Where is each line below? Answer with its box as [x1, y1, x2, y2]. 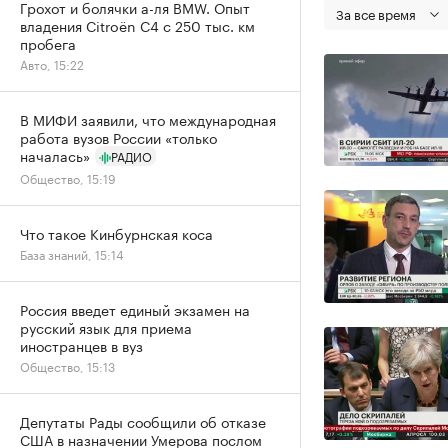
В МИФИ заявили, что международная [20, 108, 276, 130]
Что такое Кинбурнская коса [20, 222, 213, 244]
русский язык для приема [20, 316, 192, 338]
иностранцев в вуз [20, 334, 143, 356]
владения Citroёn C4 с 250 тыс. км [20, 14, 255, 36]
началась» [20, 144, 90, 166]
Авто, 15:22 [20, 54, 84, 73]
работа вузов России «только [20, 126, 217, 148]
